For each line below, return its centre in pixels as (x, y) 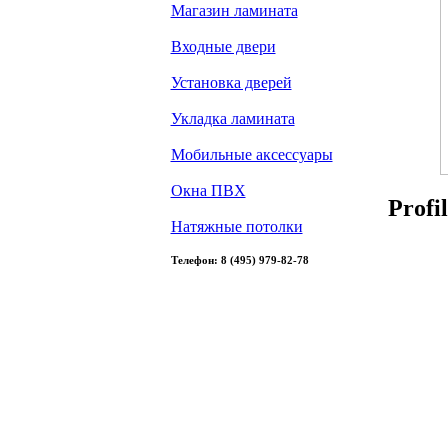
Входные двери (223, 46)
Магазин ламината (234, 10)
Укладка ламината (232, 118)
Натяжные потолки (236, 226)
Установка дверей (231, 82)
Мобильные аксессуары (251, 154)
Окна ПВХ (208, 190)
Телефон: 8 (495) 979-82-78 (239, 260)
